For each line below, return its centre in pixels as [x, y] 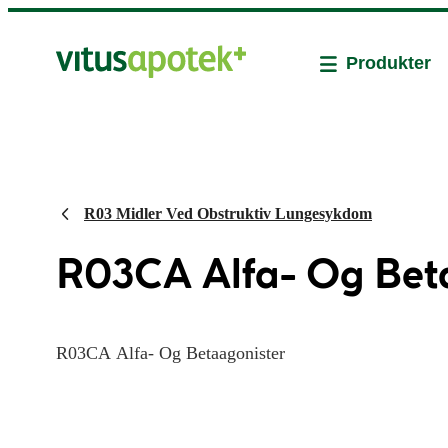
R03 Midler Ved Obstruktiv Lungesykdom [228, 213]
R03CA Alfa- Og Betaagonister [170, 353]
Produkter [388, 63]
